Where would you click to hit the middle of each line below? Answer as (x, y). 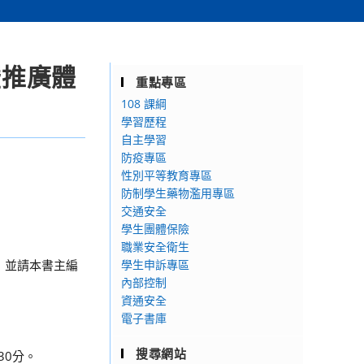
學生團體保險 (155, 229)
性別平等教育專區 (167, 175)
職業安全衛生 (155, 247)
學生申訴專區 (155, 264)
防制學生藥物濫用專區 (178, 193)
